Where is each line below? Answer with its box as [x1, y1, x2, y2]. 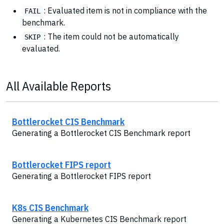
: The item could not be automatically [43, 31, 179, 41]
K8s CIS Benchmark [12, 201, 88, 213]
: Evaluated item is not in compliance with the [43, 5, 207, 15]
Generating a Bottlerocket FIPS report [12, 171, 151, 181]
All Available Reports [6, 77, 111, 94]
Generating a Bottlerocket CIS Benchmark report [12, 128, 190, 138]
